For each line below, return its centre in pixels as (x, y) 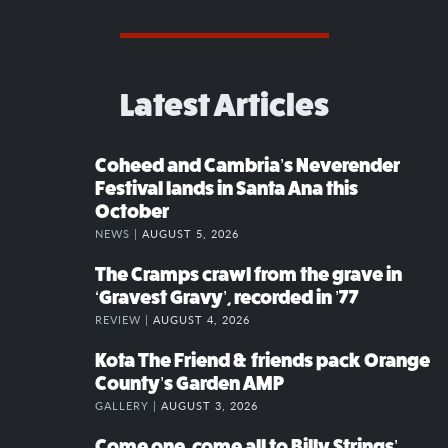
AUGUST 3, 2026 (209, 405)
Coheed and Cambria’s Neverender (247, 166)
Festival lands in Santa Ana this (226, 189)
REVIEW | (124, 319)
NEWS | (118, 233)
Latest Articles (224, 105)
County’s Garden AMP (189, 384)
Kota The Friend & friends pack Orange (262, 361)
